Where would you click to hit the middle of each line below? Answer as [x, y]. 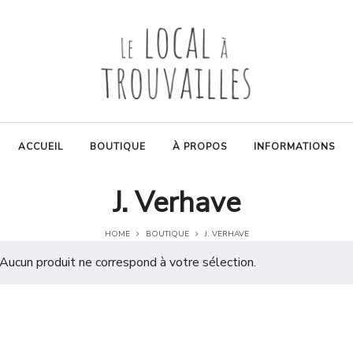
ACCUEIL [41, 147]
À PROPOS [200, 147]
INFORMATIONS [294, 147]
